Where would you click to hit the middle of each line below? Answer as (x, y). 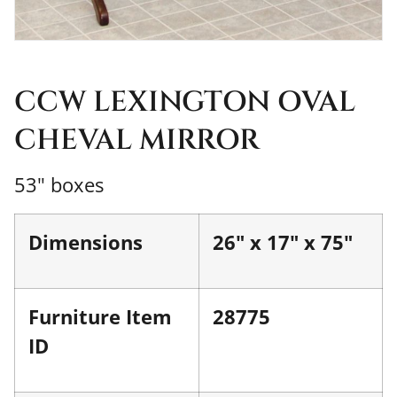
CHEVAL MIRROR (137, 141)
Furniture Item (100, 317)
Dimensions (86, 242)
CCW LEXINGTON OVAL (185, 103)
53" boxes (59, 185)
